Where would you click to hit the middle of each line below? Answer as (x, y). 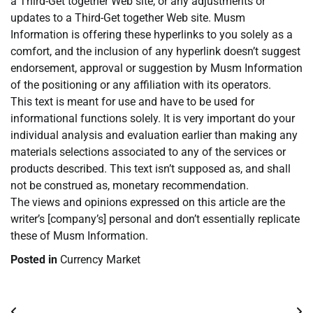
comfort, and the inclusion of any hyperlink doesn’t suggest (155, 52)
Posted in (35, 260)
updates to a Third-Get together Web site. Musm (128, 18)
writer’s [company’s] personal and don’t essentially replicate (155, 219)
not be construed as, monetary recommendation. (130, 186)
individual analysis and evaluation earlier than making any (154, 136)
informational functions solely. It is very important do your (153, 119)
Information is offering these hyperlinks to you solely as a (152, 35)
